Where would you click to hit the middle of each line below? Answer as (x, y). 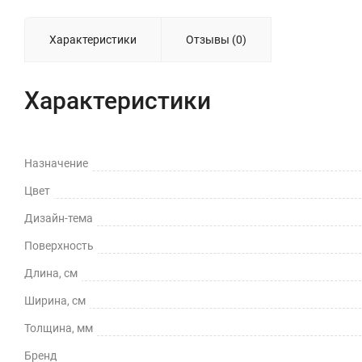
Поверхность (59, 245)
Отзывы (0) (216, 39)
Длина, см (51, 273)
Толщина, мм (59, 328)
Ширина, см (55, 300)
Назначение (56, 163)
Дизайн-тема (59, 218)
